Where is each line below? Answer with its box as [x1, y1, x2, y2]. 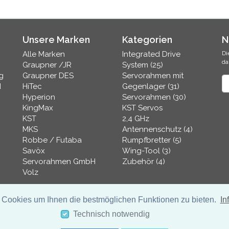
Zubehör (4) [122, 157, 165, 166]
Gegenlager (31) [122, 82, 179, 91]
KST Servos [122, 103, 163, 112]
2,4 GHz [122, 114, 149, 123]
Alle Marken [22, 50, 65, 59]
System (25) [122, 60, 163, 70]
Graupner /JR [22, 60, 72, 70]
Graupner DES [22, 71, 74, 80]
